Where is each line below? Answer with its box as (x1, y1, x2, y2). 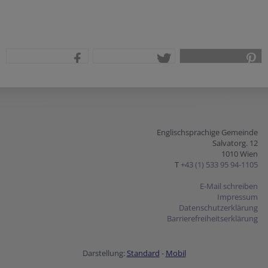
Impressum (217, 191, 258, 202)
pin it (246, 76, 261, 84)
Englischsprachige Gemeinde (157, 127, 258, 138)
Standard (126, 248, 160, 258)
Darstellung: (82, 248, 127, 258)
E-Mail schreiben (200, 181, 258, 191)
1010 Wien (221, 148, 258, 159)
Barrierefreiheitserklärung (167, 213, 258, 224)
